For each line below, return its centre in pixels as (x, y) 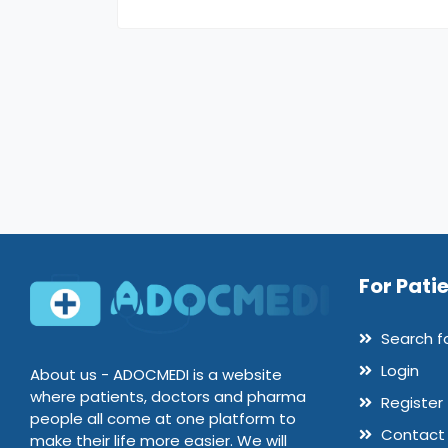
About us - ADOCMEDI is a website (156, 374)
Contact (410, 435)
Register (409, 403)
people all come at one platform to (163, 418)
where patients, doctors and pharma (168, 396)
